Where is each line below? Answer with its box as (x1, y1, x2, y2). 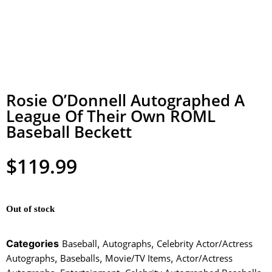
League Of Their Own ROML (6, 105, 216, 127)
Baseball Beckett (6, 121, 132, 143)
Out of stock (6, 203, 55, 214)
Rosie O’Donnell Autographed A (6, 89, 245, 112)
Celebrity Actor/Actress (157, 237, 253, 250)
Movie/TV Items (105, 251, 171, 264)
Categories (6, 237, 59, 250)
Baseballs (60, 251, 100, 264)
